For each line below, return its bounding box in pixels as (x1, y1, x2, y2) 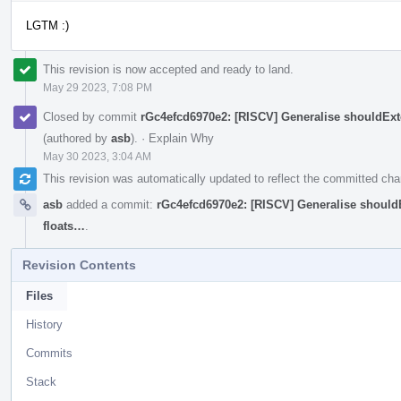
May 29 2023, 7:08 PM (43, 81, 152, 94)
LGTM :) (26, 18, 69, 32)
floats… (43, 218, 85, 233)
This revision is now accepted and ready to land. (43, 62, 294, 76)
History (26, 317, 63, 331)
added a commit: (63, 197, 157, 211)
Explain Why (149, 131, 214, 145)
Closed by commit (43, 109, 141, 124)
